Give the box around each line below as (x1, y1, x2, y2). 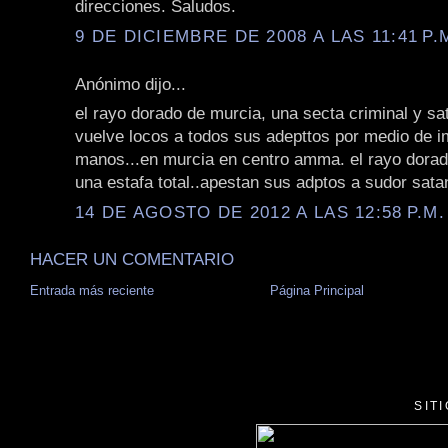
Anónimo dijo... (75, 73, 186, 94)
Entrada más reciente (30, 282, 154, 298)
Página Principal (269, 282, 364, 298)
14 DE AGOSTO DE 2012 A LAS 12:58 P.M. (75, 201, 446, 222)
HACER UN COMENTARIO (30, 248, 234, 269)
